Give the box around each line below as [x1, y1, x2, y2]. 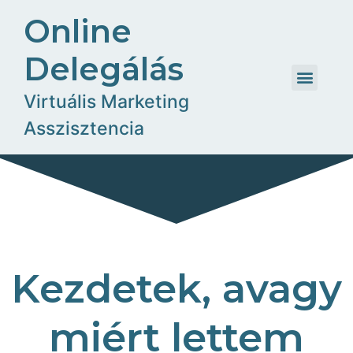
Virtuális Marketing [24, 91, 189, 113]
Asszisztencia [24, 117, 144, 139]
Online [24, 12, 132, 50]
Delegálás [24, 50, 184, 88]
